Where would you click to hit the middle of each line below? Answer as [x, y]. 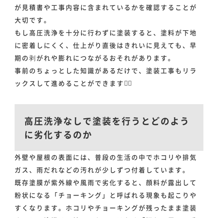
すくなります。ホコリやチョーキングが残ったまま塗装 [106, 208]
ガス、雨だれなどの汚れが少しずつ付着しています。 [102, 170]
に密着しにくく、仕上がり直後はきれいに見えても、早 [106, 45]
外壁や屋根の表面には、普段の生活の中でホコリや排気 [106, 157]
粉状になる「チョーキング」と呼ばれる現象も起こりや [106, 195]
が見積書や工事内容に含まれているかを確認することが [106, 7]
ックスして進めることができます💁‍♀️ [74, 83]
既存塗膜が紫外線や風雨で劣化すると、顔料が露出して [106, 182]
